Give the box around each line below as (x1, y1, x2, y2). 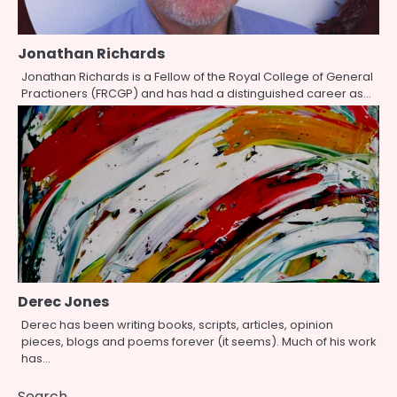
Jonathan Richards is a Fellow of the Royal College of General (21, 68, 373, 86)
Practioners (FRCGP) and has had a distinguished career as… (21, 85, 371, 103)
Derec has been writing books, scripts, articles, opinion (21, 316, 333, 334)
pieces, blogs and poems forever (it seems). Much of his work (21, 333, 376, 351)
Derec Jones (18, 292, 110, 313)
